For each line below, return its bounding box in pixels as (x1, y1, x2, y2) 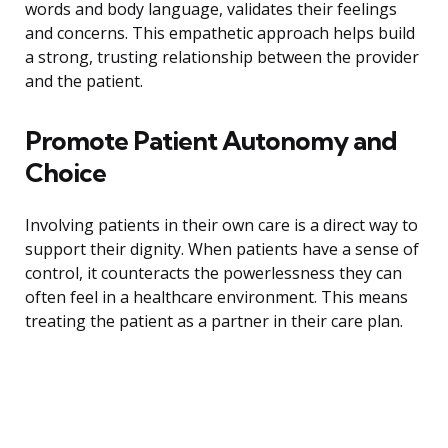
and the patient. (25, 70, 143, 93)
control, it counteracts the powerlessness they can (25, 262, 402, 285)
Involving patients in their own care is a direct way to (25, 214, 418, 237)
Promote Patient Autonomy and (25, 124, 397, 158)
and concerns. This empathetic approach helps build (25, 22, 415, 45)
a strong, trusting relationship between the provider (25, 46, 419, 69)
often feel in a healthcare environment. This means (25, 286, 408, 309)
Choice (25, 156, 106, 190)
